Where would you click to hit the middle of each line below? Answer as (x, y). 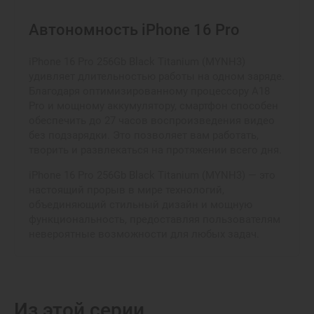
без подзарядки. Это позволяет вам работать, (144, 135)
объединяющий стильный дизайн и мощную (141, 205)
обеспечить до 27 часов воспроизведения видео (152, 121)
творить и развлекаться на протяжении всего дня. (155, 150)
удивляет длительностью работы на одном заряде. (157, 76)
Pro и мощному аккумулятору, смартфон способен (153, 106)
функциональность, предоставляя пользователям (155, 219)
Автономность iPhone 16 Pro (134, 30)
